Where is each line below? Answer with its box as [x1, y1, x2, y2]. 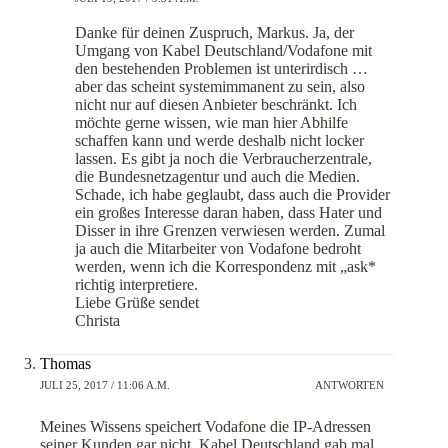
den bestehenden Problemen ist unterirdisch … [75, 59, 368, 77]
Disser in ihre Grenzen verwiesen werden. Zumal [75, 221, 385, 239]
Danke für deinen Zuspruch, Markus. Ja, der [75, 23, 354, 41]
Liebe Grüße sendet [75, 293, 199, 311]
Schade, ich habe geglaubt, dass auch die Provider [75, 185, 390, 203]
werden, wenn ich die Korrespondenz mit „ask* [75, 257, 376, 275]
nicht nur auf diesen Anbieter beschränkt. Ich [75, 95, 357, 113]
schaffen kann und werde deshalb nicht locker [75, 131, 364, 149]
